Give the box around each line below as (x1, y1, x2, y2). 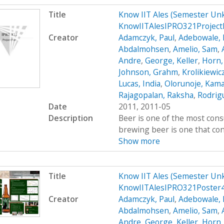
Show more (118, 135, 160, 146)
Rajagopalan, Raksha (118, 89, 193, 100)
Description (48, 112, 93, 123)
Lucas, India (118, 77, 160, 89)
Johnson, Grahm (118, 66, 178, 77)
